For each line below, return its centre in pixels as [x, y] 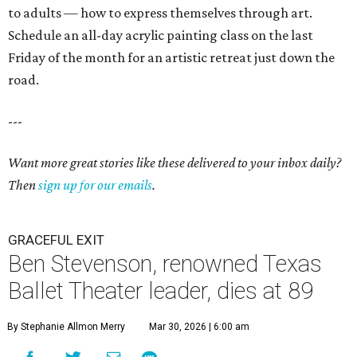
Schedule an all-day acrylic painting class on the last [161, 35]
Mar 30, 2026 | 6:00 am [199, 327]
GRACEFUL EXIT [56, 240]
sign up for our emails [95, 185]
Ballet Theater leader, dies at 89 [161, 291]
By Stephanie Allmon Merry [66, 327]
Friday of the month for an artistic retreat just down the [171, 58]
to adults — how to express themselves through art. [160, 13]
